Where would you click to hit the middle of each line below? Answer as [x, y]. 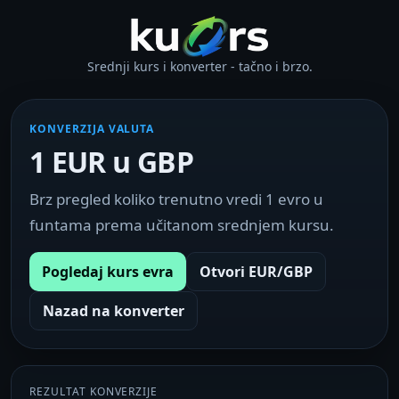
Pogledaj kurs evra [108, 272]
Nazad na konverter [114, 311]
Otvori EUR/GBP [256, 272]
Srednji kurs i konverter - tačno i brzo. [199, 66]
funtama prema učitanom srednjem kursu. [182, 225]
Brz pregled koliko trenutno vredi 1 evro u [176, 199]
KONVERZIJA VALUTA [92, 129]
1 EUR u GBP [111, 162]
